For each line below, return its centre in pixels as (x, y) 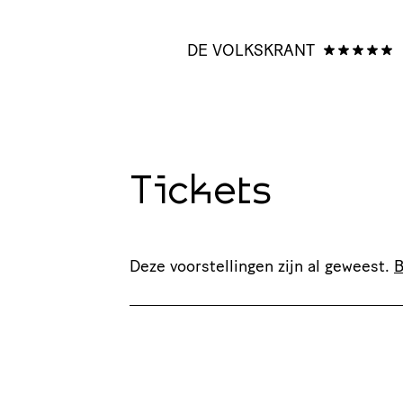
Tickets (201, 193)
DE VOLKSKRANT (251, 50)
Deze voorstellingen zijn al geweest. (262, 266)
